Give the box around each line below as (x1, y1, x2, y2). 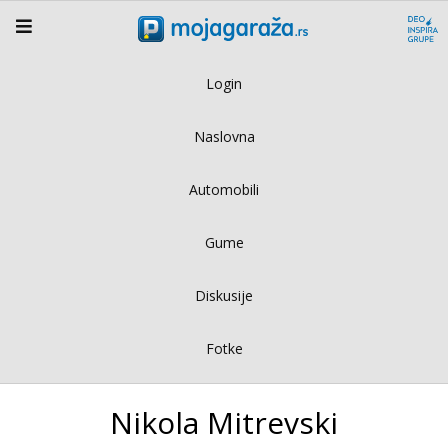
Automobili (189, 179, 259, 199)
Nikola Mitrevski (110, 401, 338, 443)
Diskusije (195, 285, 253, 305)
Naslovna (193, 126, 255, 146)
